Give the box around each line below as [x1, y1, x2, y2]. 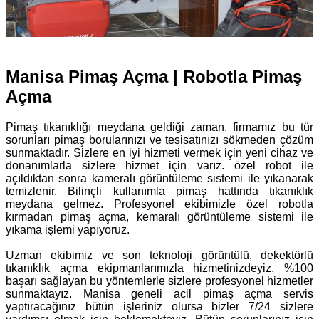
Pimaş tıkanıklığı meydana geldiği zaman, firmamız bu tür [6, 120, 313, 133]
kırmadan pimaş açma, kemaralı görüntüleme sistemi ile [6, 210, 313, 223]
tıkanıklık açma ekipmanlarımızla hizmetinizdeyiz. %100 [6, 261, 313, 274]
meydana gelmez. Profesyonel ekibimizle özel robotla [6, 197, 313, 210]
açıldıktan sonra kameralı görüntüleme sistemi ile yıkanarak [6, 172, 313, 184]
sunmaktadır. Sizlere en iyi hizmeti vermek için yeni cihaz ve [6, 146, 313, 159]
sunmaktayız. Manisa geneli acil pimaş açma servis [6, 287, 313, 300]
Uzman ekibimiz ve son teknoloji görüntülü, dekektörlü [6, 249, 313, 261]
